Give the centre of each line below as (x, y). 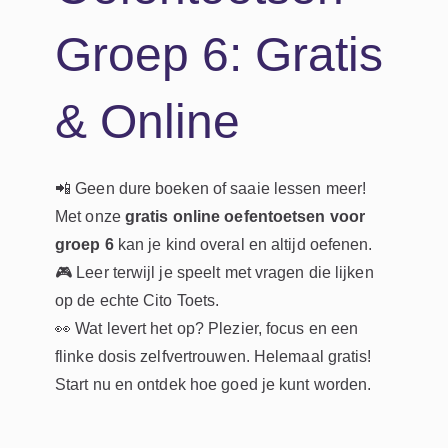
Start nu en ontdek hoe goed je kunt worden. (213, 384)
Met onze (90, 216)
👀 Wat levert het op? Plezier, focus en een (207, 328)
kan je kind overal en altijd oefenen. (243, 244)
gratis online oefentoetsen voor (245, 216)
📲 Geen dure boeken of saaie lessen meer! (211, 188)
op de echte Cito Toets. (137, 300)
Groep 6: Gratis (219, 54)
